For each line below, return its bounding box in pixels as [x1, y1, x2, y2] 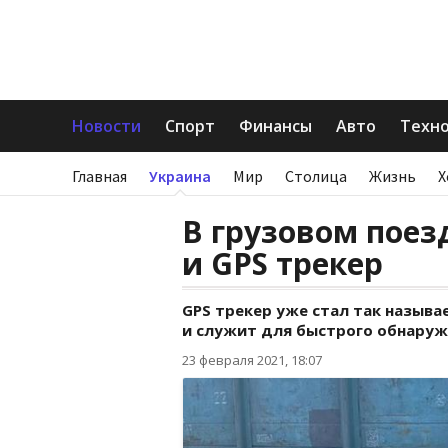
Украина [149, 166, 211, 186]
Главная [72, 166, 127, 186]
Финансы [239, 115, 312, 137]
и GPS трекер [182, 243, 383, 284]
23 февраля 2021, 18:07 [182, 351, 322, 369]
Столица [285, 166, 347, 186]
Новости [72, 115, 141, 137]
